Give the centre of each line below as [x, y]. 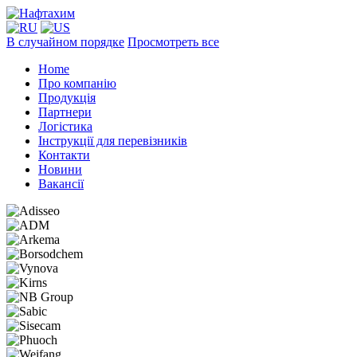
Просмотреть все [173, 42]
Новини [60, 169]
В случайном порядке [65, 42]
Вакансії [61, 184]
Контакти [64, 155]
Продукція [67, 98]
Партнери [65, 112]
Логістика [65, 126]
